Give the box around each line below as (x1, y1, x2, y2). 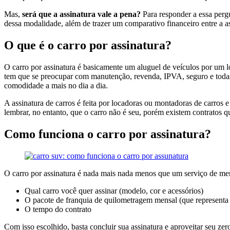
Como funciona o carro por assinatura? (4, 127, 211, 141)
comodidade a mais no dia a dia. (4, 81, 108, 90)
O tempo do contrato (25, 204, 91, 214)
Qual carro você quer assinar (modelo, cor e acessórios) (25, 186, 203, 195)
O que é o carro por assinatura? (4, 39, 171, 52)
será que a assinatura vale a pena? (22, 10, 143, 19)
